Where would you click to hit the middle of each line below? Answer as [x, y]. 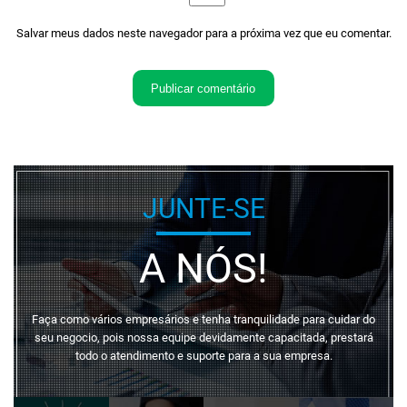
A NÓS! [203, 269]
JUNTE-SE [203, 209]
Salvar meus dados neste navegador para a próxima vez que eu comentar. [203, 34]
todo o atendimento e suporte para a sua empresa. [203, 356]
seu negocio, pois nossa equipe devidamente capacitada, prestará [203, 338]
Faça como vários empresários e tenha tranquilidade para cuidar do [203, 320]
